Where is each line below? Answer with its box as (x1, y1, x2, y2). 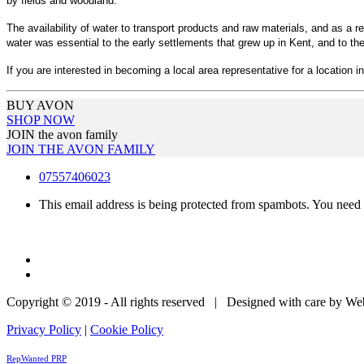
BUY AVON (6, 97, 74, 112)
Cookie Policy (90, 322, 163, 336)
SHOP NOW (6, 112, 75, 127)
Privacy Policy (6, 322, 81, 336)
